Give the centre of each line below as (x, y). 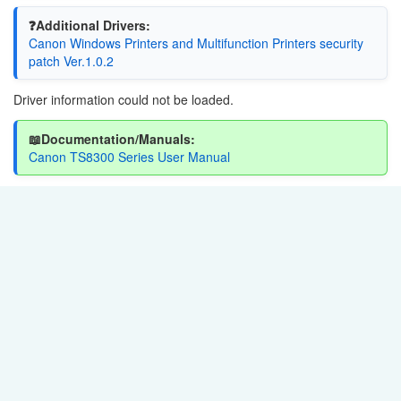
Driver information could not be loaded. (124, 99)
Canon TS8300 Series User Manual (129, 156)
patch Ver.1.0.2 (71, 60)
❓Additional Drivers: (89, 25)
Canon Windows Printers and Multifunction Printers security (196, 43)
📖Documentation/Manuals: (111, 138)
